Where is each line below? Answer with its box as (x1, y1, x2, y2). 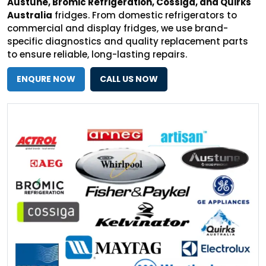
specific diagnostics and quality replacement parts (7, 34, 248, 47)
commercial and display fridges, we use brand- (7, 21, 228, 34)
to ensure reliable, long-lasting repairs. (7, 47, 187, 61)
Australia (7, 8, 52, 21)
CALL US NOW (100, 72, 158, 85)
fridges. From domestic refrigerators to (52, 8, 237, 21)
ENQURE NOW (17, 72, 75, 85)
